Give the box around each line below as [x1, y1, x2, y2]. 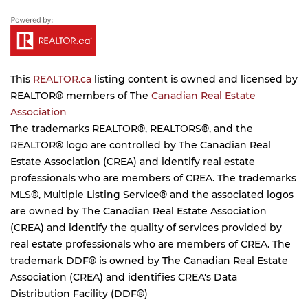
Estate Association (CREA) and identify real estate [10, 155, 255, 168]
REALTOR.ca [33, 73, 91, 85]
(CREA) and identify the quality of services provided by [10, 221, 282, 234]
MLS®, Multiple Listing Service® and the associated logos [10, 188, 294, 201]
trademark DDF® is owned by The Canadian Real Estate [10, 254, 288, 267]
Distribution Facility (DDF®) [10, 287, 148, 300]
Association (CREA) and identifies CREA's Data [10, 271, 237, 283]
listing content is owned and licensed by [91, 73, 298, 85]
